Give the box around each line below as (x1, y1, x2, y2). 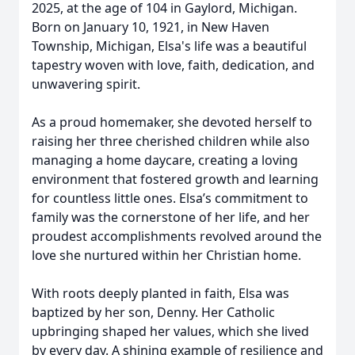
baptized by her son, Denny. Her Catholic (32, 303, 275, 321)
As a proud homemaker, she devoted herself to (32, 113, 312, 131)
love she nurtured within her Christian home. (32, 246, 301, 264)
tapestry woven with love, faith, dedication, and (32, 56, 315, 74)
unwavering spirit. (32, 75, 140, 93)
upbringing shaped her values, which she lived (32, 323, 309, 340)
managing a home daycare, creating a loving (32, 151, 298, 169)
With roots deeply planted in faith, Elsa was (32, 284, 289, 302)
